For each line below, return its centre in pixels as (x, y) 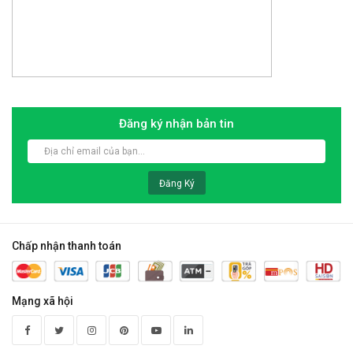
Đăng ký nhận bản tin (176, 124)
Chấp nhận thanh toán (67, 246)
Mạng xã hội (43, 301)
